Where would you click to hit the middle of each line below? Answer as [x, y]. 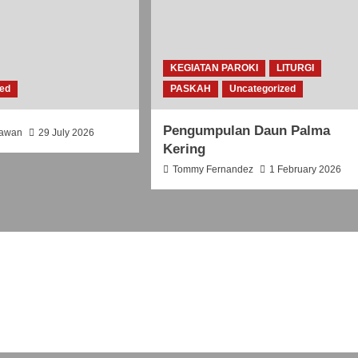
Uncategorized [262, 88]
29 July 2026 [67, 132]
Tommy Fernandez [213, 169]
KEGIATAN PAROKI [214, 68]
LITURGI [295, 68]
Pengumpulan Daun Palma [246, 130]
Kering [184, 149]
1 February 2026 [305, 169]
